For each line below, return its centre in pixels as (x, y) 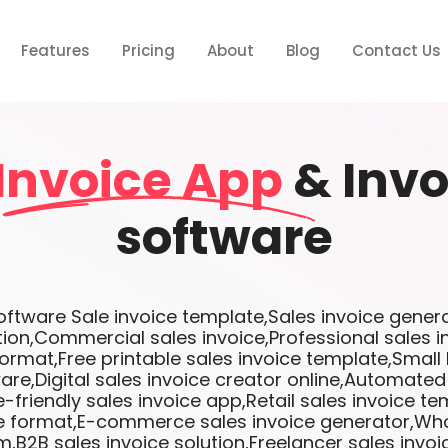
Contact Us (397, 51)
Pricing (149, 51)
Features (56, 51)
